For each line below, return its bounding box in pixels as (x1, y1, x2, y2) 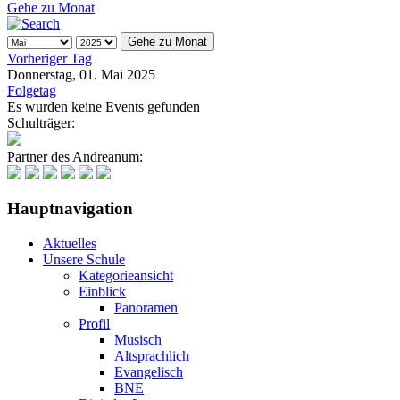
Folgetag (7, 82, 56, 98)
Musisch (114, 332, 162, 348)
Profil (79, 316, 110, 332)
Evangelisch (114, 364, 183, 380)
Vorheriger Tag (7, 50, 92, 66)
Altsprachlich (114, 348, 189, 364)
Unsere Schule (43, 252, 125, 268)
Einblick (79, 284, 126, 300)
